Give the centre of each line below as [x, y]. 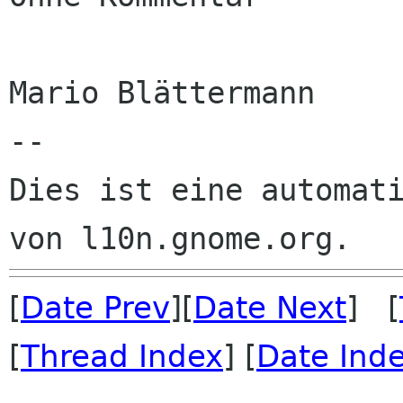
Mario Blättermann [162, 93]
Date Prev [95, 308]
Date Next [270, 308]
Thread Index [122, 356]
